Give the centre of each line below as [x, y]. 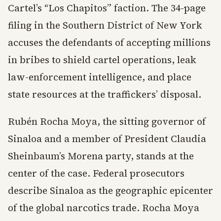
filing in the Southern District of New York [105, 25]
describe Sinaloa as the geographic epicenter [110, 191]
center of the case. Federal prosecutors [96, 173]
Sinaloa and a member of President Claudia [107, 139]
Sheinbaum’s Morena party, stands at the [101, 156]
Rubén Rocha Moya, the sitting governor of [107, 122]
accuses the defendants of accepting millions [109, 43]
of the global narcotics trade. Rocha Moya [104, 208]
